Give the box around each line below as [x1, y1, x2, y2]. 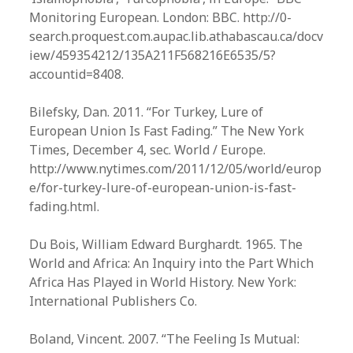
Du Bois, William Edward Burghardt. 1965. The [29, 236, 303, 253]
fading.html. [29, 198, 100, 215]
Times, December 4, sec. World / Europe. [29, 141, 266, 158]
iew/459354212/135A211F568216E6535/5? [29, 46, 277, 64]
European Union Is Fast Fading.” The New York [29, 122, 305, 139]
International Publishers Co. [29, 292, 198, 310]
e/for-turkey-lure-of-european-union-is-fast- [29, 179, 297, 196]
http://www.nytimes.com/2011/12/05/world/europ [29, 160, 322, 177]
